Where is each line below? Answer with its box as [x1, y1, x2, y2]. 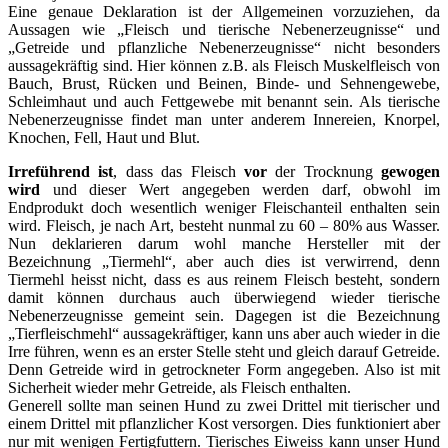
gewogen [381, 162, 440, 180]
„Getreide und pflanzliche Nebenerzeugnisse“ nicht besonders [8, 38, 440, 56]
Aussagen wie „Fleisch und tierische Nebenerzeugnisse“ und [8, 20, 440, 38]
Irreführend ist [8, 162, 114, 180]
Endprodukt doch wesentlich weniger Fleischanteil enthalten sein [8, 198, 440, 216]
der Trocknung [266, 162, 381, 180]
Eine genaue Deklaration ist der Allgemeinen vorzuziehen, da [8, 2, 440, 20]
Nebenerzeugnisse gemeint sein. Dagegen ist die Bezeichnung [8, 306, 440, 324]
